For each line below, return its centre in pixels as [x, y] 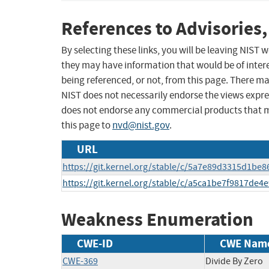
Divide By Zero [234, 261]
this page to [87, 125]
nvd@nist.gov [141, 125]
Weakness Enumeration [157, 220]
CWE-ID [95, 243]
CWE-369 [80, 261]
